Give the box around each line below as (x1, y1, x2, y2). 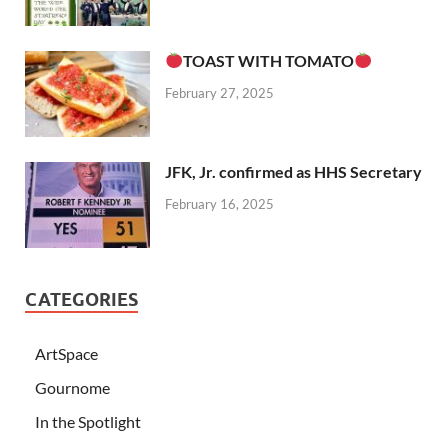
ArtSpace (35, 344, 98, 364)
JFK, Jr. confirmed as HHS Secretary (165, 161, 422, 181)
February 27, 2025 (165, 84, 274, 101)
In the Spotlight (35, 412, 141, 432)
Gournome (35, 378, 110, 398)
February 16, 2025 (165, 195, 274, 212)
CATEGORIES (25, 289, 138, 311)
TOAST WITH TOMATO (183, 50, 355, 70)
